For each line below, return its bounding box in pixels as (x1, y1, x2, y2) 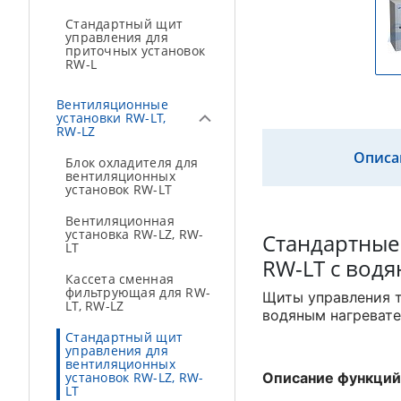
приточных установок (65, 42, 206, 59)
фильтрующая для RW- (65, 284, 211, 301)
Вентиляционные (56, 96, 168, 113)
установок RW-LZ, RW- (65, 369, 204, 386)
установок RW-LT (65, 181, 173, 198)
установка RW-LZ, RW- (65, 226, 204, 243)
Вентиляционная (65, 212, 175, 229)
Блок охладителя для (65, 154, 199, 171)
